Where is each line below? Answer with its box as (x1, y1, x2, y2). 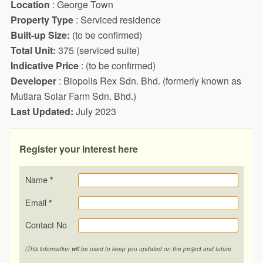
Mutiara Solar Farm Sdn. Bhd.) (10, 89, 136, 103)
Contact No (25, 218, 67, 231)
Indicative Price (10, 58, 79, 72)
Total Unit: (10, 43, 56, 57)
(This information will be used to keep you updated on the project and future (25, 245, 231, 254)
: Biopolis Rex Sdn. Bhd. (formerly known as (58, 73, 241, 87)
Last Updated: (10, 104, 73, 118)
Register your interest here (19, 141, 138, 156)
